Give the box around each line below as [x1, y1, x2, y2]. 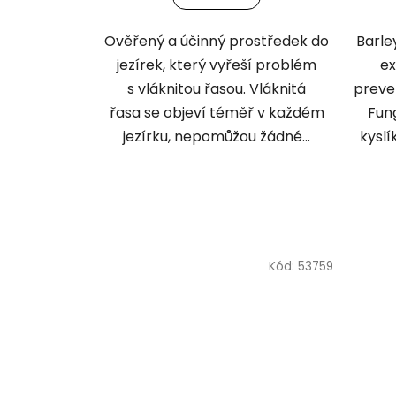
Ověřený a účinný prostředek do [104, 30, 330, 51]
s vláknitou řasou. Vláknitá [127, 78, 307, 99]
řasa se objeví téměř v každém [109, 102, 324, 123]
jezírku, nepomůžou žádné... [123, 126, 311, 147]
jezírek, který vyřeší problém [117, 54, 317, 75]
